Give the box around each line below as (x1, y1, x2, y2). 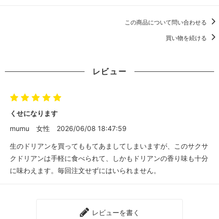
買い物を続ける (166, 34, 208, 42)
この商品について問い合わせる (125, 18, 208, 26)
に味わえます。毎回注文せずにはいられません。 (10, 166, 160, 175)
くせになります (10, 109, 58, 118)
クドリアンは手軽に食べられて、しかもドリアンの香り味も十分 (10, 154, 208, 163)
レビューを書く (90, 208, 140, 217)
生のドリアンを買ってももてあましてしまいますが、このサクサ (10, 142, 208, 151)
